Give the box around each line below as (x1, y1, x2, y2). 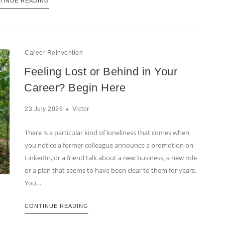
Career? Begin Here (24, 81, 126, 94)
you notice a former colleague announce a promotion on (25, 141, 193, 150)
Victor (72, 105, 89, 113)
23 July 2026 (25, 105, 63, 113)
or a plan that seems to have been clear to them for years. (25, 166, 196, 175)
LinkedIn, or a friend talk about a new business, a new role (25, 153, 197, 163)
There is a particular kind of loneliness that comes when (25, 128, 189, 138)
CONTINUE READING (25, 203, 88, 209)
